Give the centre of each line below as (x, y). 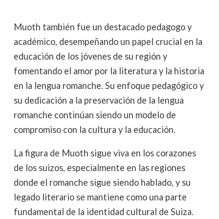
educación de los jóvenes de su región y (90, 56)
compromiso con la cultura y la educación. (94, 129)
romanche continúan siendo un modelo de (95, 115)
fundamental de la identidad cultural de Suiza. (103, 211)
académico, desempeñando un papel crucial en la (108, 41)
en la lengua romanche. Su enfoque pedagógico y (109, 85)
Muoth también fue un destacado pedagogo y (102, 27)
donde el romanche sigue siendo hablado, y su (102, 182)
